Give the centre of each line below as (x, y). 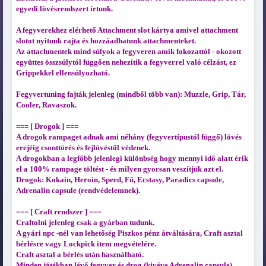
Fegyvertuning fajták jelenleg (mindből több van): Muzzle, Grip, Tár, (131, 94)
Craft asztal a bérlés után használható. (80, 255)
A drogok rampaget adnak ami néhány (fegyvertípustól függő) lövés (129, 137)
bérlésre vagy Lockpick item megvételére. (86, 244)
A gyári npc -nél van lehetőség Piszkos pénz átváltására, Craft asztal (129, 233)
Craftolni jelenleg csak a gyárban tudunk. (85, 223)
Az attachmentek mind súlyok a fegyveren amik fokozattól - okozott (128, 52)
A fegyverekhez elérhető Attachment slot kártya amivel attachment (127, 30)
